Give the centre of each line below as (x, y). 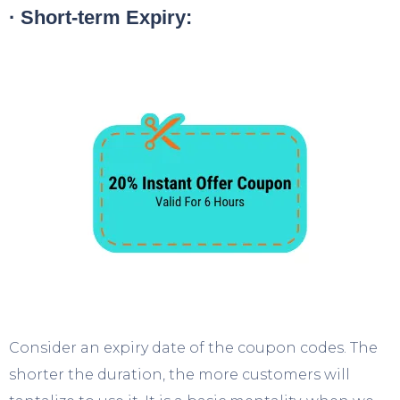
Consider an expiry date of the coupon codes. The (193, 347)
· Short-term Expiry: (100, 17)
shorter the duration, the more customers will (179, 374)
